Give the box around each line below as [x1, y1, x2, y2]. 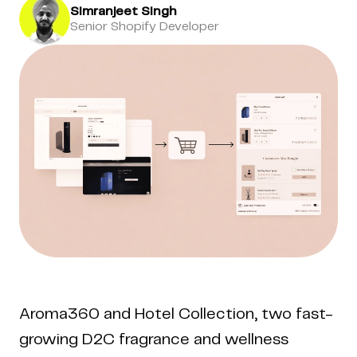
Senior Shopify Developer [70, 21, 219, 33]
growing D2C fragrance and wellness [19, 331, 288, 347]
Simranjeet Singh [70, 6, 177, 18]
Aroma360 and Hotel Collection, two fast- [19, 306, 333, 322]
